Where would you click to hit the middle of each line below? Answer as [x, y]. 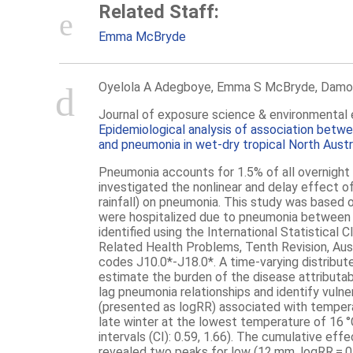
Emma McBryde [142, 37]
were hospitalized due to [168, 217]
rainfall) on [128, 203]
